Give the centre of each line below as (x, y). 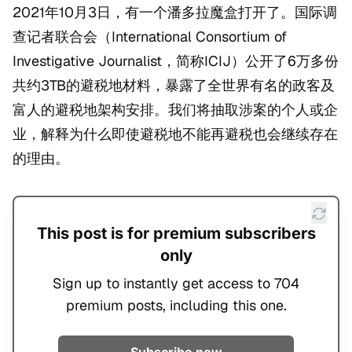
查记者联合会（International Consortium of (150, 37)
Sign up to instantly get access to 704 (176, 283)
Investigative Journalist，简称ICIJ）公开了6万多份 (176, 61)
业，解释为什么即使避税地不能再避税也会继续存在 (175, 134)
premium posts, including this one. (176, 305)
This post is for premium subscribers (176, 233)
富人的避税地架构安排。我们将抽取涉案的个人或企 (175, 110)
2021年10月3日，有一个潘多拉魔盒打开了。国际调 (175, 12)
